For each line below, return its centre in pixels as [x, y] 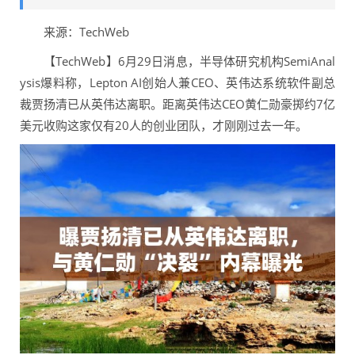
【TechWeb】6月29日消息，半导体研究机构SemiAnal [177, 61]
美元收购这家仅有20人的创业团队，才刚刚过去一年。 [164, 125]
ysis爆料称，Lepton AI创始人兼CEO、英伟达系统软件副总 [177, 82]
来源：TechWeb [74, 32]
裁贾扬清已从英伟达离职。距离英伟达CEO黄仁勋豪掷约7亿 [177, 104]
